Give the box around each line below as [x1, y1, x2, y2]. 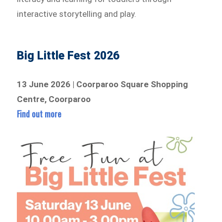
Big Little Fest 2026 [17, 49, 120, 62]
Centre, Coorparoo [17, 94, 91, 104]
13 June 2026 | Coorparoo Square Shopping [17, 79, 188, 89]
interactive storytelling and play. [17, 8, 137, 19]
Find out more [17, 107, 62, 120]
